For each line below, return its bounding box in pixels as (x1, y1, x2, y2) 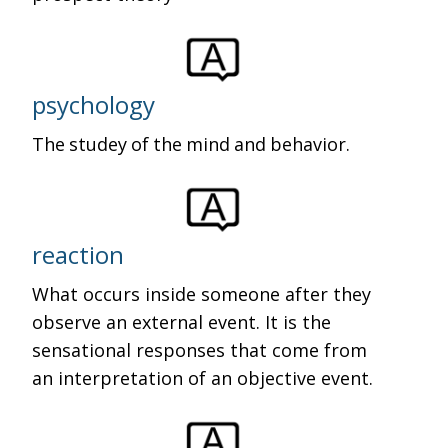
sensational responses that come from (32, 338, 368, 362)
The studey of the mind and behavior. (32, 132, 351, 156)
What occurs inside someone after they (32, 282, 372, 306)
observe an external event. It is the (32, 310, 332, 334)
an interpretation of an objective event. (32, 366, 374, 390)
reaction (32, 238, 125, 271)
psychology (32, 88, 156, 121)
